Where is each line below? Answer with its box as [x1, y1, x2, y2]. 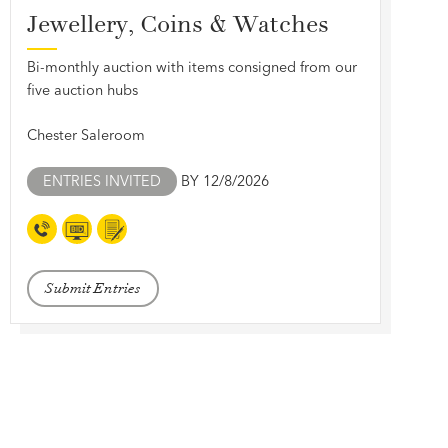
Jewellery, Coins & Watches [26, 9, 329, 39]
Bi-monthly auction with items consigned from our [26, 57, 357, 76]
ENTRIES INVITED [42, 171, 161, 190]
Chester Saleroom [26, 125, 145, 144]
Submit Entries [44, 278, 141, 298]
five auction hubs [26, 80, 138, 99]
